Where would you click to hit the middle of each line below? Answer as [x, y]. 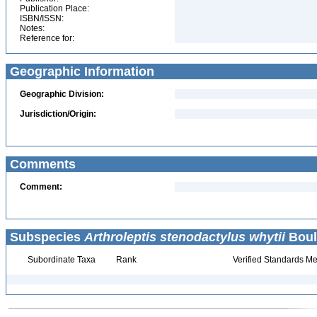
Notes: [32, 28]
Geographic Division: [62, 94]
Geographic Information [80, 71]
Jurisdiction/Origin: [58, 114]
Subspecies [45, 237]
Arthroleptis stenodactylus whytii [185, 237]
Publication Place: [54, 8]
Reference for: [47, 38]
